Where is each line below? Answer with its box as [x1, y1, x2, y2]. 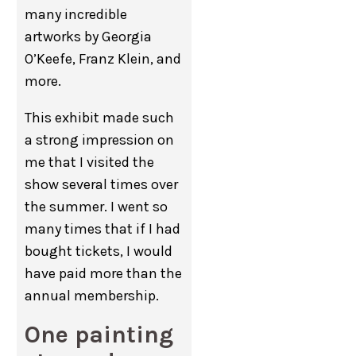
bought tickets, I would [25, 242, 173, 260]
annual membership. [25, 287, 160, 304]
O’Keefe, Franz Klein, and [25, 50, 182, 68]
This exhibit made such [25, 109, 175, 126]
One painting [25, 320, 174, 349]
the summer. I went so [25, 198, 168, 215]
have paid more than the [25, 265, 183, 282]
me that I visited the [25, 153, 155, 171]
